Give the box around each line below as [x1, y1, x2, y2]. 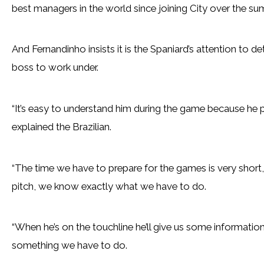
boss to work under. [11, 61, 98, 74]
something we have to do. [11, 239, 127, 252]
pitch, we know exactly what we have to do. [11, 180, 206, 192]
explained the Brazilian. [11, 120, 111, 133]
